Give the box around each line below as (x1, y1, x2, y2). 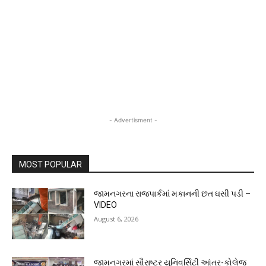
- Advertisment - (109, 116, 157, 123)
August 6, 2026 (94, 214, 139, 223)
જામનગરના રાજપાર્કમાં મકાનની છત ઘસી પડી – (94, 188, 251, 198)
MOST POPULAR (19, 159, 82, 169)
